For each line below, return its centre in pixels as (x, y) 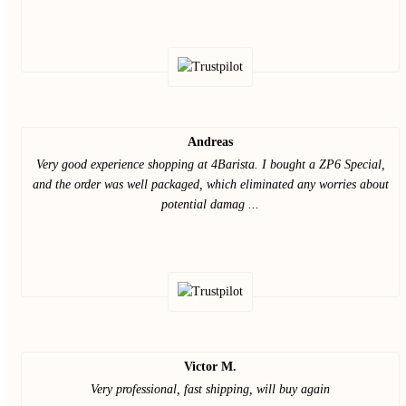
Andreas (210, 142)
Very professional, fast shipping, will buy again (210, 389)
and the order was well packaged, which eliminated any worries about (210, 184)
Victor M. (210, 367)
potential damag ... (210, 204)
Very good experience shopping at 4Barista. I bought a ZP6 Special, (210, 164)
